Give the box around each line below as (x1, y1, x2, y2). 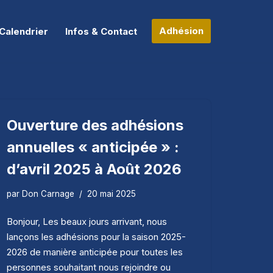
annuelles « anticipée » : (7, 138, 179, 156)
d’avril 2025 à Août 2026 (7, 160, 182, 178)
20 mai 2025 (87, 188, 136, 199)
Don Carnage (22, 188, 74, 199)
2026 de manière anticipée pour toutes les (7, 246, 183, 258)
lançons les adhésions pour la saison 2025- (7, 230, 186, 243)
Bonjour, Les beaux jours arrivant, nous (7, 215, 167, 227)
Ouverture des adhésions (7, 116, 183, 134)
